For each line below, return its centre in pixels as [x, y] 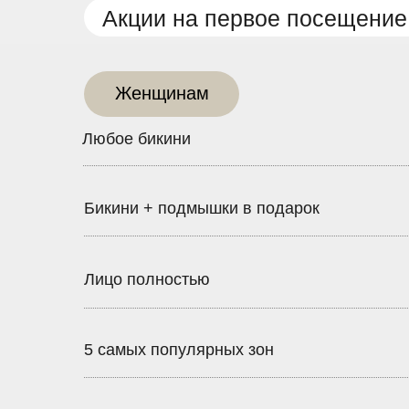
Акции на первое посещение [255, 18]
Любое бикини [136, 139]
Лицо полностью [147, 279]
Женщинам [162, 93]
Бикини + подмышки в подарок [202, 208]
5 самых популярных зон [179, 350]
